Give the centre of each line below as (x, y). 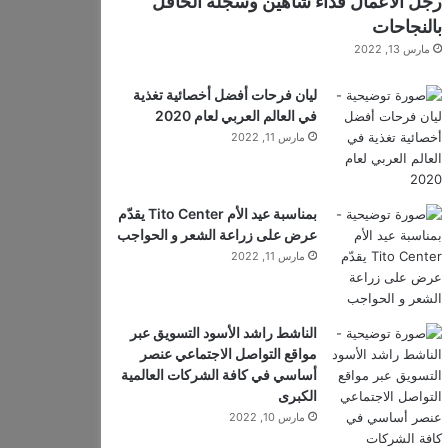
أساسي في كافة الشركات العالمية (218, 374)
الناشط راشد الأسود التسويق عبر (223, 332)
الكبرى (297, 395)
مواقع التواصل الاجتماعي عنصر (228, 353)
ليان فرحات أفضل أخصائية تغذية (224, 94)
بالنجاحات (406, 26)
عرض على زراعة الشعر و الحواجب (216, 234)
